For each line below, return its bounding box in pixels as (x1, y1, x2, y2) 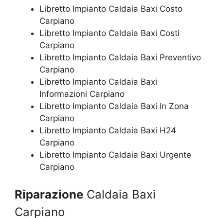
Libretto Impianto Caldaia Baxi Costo (39, 4, 182, 14)
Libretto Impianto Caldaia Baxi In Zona (39, 101, 189, 111)
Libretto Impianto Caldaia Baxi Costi (39, 28, 180, 38)
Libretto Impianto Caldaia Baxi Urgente (39, 150, 191, 160)
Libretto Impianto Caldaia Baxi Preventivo (39, 53, 201, 62)
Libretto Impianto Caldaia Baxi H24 (39, 126, 176, 135)
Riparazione (15, 187, 83, 201)
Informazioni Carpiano (39, 89, 125, 99)
